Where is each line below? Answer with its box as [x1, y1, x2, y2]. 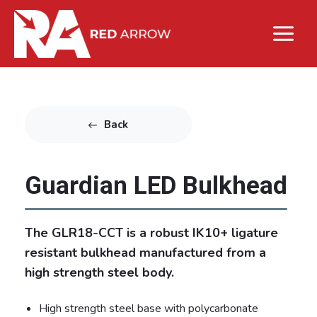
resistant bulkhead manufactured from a [25, 243, 266, 261]
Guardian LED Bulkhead [25, 171, 287, 201]
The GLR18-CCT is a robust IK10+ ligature [25, 224, 278, 241]
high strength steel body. [25, 263, 174, 281]
